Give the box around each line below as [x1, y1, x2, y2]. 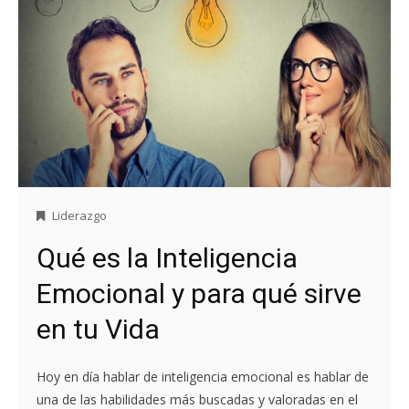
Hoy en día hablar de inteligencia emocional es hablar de [37, 367, 369, 385]
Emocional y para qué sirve [37, 277, 362, 309]
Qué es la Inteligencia [37, 241, 298, 274]
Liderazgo [52, 206, 107, 224]
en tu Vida [37, 312, 160, 345]
